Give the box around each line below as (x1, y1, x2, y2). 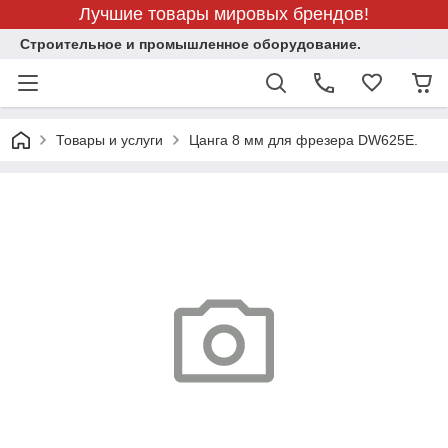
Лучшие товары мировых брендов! (79, 4, 369, 24)
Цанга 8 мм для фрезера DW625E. (189, 132, 418, 148)
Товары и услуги (56, 132, 163, 148)
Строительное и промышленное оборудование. (20, 36, 361, 52)
